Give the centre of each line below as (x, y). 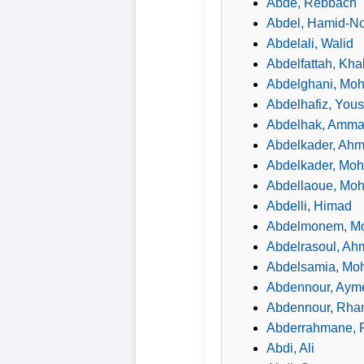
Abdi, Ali (290, 348)
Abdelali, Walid (310, 43)
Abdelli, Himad (309, 206)
